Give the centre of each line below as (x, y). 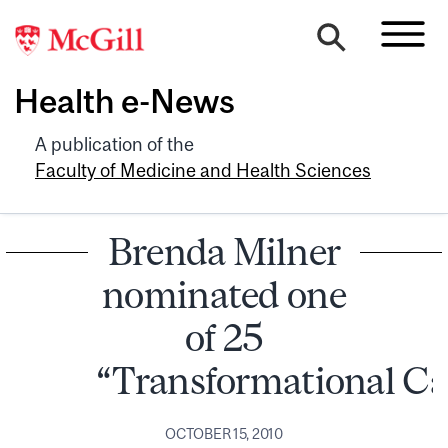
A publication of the (114, 144)
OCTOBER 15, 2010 (224, 433)
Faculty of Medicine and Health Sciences (203, 170)
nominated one (224, 294)
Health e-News (124, 101)
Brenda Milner (224, 251)
